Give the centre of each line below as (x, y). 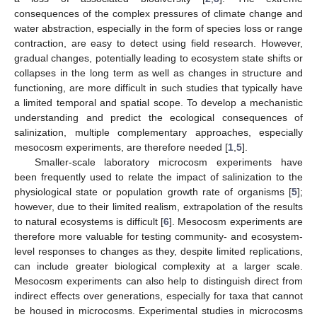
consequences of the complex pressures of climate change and (158, 13)
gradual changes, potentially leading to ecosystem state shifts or (158, 58)
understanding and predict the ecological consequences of (158, 117)
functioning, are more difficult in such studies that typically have (158, 87)
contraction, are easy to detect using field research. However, (158, 43)
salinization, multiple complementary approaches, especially (158, 132)
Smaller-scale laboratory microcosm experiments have (168, 162)
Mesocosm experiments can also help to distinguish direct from (158, 281)
